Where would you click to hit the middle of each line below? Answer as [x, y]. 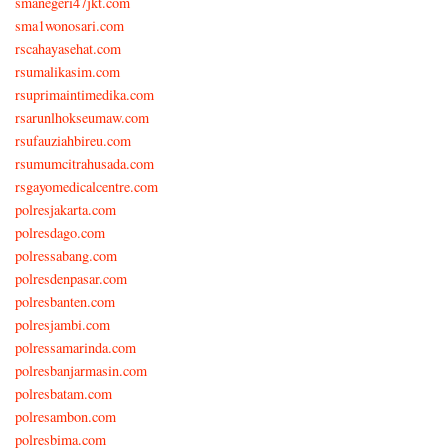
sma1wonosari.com [69, 25]
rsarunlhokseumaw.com [82, 117]
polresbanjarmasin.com [81, 370]
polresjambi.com [62, 324]
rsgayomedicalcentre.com [86, 186]
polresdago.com [60, 232]
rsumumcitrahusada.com [84, 163]
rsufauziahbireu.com [73, 140]
